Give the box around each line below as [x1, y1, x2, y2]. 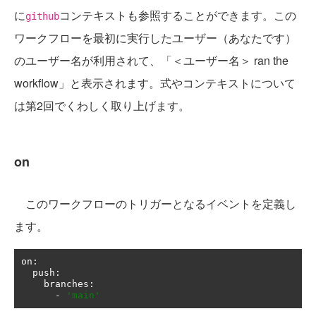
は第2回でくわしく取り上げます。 [14, 97, 190, 114]
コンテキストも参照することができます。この [59, 7, 296, 24]
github [25, 11, 59, 23]
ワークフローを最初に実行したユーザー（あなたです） [14, 30, 296, 47]
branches [44, 279, 89, 290]
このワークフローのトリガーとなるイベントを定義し [14, 195, 296, 212]
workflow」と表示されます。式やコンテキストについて [14, 75, 296, 92]
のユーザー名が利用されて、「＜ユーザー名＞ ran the [14, 52, 288, 69]
